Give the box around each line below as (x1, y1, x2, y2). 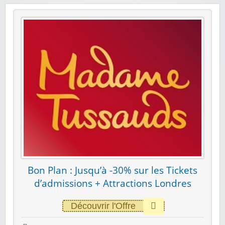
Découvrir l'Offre (70, 200, 136, 211)
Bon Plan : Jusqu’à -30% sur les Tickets (28, 163, 197, 177)
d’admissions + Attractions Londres (34, 176, 191, 190)
